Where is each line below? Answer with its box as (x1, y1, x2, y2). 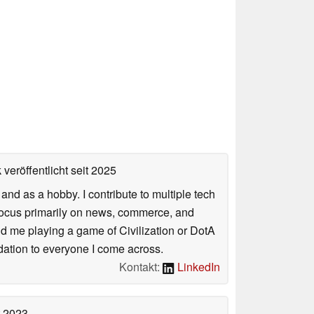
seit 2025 (68, 162, 116, 179)
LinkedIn (175, 259, 220, 275)
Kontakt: (119, 259, 163, 275)
